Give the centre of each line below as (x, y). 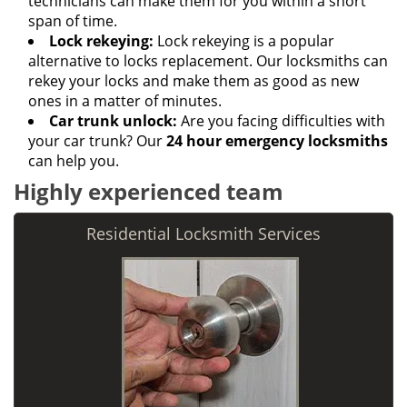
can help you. (74, 161)
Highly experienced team (149, 191)
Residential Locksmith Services (203, 233)
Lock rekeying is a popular (244, 41)
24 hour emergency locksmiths (277, 141)
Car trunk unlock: (113, 121)
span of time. (73, 21)
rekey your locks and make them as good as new (194, 81)
